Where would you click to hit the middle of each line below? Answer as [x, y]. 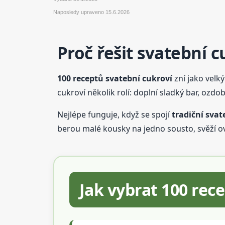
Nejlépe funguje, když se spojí [114, 114]
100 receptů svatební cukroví [115, 78]
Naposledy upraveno [79, 12]
